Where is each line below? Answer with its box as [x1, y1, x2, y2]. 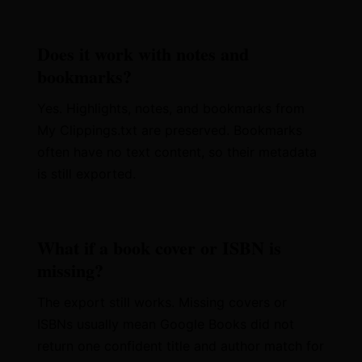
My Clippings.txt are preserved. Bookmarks [37, 122, 303, 138]
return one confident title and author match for [37, 338, 325, 354]
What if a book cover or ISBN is [37, 234, 282, 261]
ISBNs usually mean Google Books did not [37, 316, 295, 332]
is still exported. [37, 166, 137, 182]
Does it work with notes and [37, 40, 250, 67]
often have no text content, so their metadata [37, 144, 318, 160]
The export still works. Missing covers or [37, 294, 288, 310]
